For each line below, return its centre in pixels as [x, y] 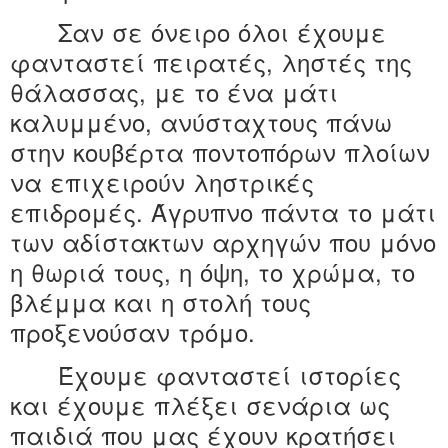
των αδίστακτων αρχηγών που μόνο [223, 241]
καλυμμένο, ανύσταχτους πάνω [201, 121]
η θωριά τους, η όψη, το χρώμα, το [212, 271]
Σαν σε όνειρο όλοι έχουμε [222, 31]
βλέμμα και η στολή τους [160, 301]
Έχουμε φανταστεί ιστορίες [229, 374]
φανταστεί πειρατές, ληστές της [211, 61]
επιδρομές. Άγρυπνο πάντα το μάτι [223, 211]
